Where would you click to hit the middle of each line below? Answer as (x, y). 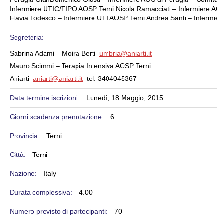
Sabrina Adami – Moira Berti (54, 53)
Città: (19, 155)
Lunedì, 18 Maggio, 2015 (125, 98)
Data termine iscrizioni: (46, 98)
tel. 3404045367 (110, 78)
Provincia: (26, 136)
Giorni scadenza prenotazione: (58, 117)
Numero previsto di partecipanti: (60, 211)
